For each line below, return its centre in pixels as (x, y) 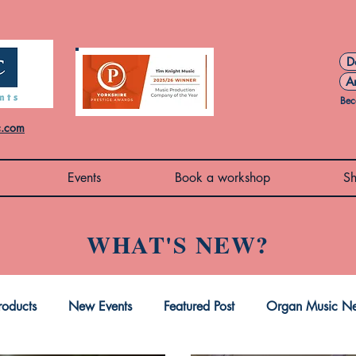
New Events (100, 307)
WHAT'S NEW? (178, 244)
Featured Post (199, 307)
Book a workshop (222, 178)
